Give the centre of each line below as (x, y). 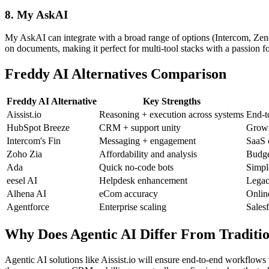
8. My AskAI (36, 14)
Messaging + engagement (147, 141)
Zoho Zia (24, 154)
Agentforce (28, 207)
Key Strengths (171, 101)
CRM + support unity (140, 128)
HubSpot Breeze (38, 128)
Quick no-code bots (136, 168)
